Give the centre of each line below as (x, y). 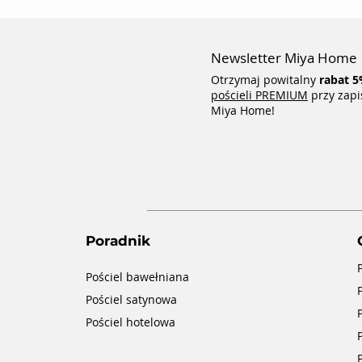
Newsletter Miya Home (284, 58)
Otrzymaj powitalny (265, 80)
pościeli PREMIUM (259, 95)
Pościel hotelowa (130, 322)
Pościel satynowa (131, 300)
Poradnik (118, 241)
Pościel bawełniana (137, 277)
